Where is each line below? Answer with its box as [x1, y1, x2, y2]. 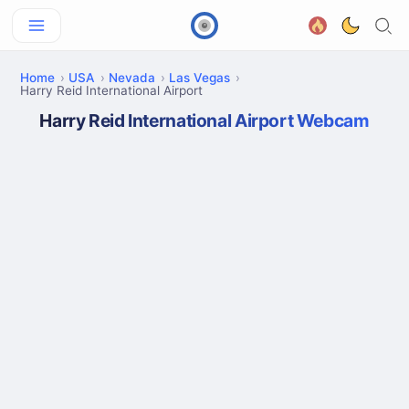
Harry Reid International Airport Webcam [39, 110, 370, 131]
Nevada [109, 70, 155, 85]
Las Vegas [169, 70, 230, 85]
